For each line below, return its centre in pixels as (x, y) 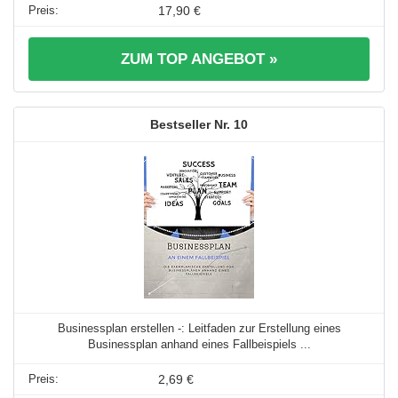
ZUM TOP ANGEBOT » (199, 60)
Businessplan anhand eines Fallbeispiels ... (199, 345)
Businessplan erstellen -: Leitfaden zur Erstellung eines (199, 329)
